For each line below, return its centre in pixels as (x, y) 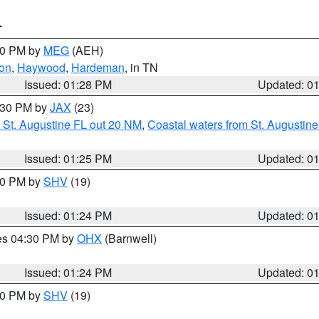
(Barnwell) (129, 238)
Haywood (41, 67)
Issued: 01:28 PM (68, 84)
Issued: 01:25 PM (68, 158)
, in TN (141, 67)
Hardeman (98, 67)
